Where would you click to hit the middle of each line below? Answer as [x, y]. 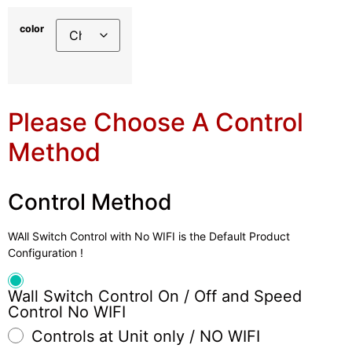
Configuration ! [46, 253]
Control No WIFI [67, 312]
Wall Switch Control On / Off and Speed [155, 296]
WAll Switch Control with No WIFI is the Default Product [149, 236]
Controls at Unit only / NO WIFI [146, 336]
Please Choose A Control [156, 123]
